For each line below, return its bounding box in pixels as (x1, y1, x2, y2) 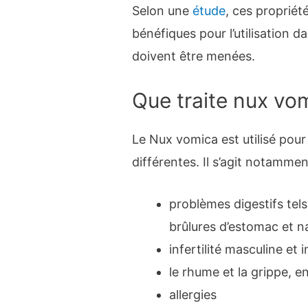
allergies (169, 287, 217, 302)
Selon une (132, 3, 193, 18)
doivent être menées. (132, 48, 256, 63)
